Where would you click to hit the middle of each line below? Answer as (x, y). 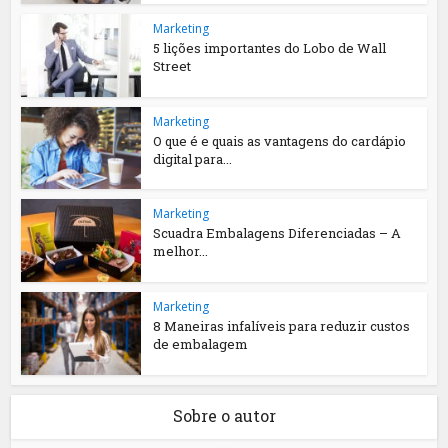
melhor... (181, 251)
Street (172, 65)
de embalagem (201, 344)
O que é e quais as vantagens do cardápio (280, 140)
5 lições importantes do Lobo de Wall (270, 47)
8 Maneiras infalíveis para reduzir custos (282, 326)
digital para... (193, 158)
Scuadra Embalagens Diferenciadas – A (277, 233)
